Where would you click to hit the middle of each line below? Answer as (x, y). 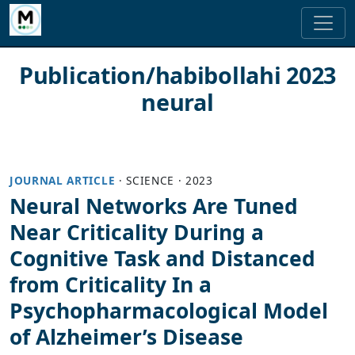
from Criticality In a (111, 285)
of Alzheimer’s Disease (126, 337)
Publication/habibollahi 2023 (177, 75)
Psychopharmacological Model (169, 311)
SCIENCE (151, 181)
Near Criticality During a (137, 233)
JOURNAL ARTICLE (63, 181)
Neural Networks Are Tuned (154, 206)
